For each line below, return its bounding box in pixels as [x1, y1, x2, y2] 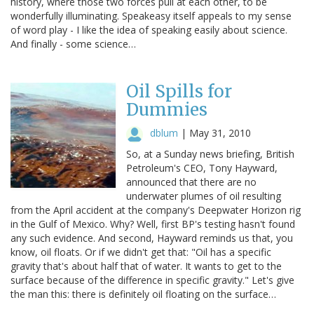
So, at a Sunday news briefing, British [126, 146, 294, 161]
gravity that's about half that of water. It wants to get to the [11, 259, 282, 273]
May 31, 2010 [189, 125, 251, 139]
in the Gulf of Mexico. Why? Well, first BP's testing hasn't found [11, 217, 295, 231]
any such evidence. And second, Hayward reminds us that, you [11, 231, 293, 245]
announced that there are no [126, 175, 257, 189]
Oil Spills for [126, 80, 232, 102]
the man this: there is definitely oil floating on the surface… [11, 287, 276, 301]
